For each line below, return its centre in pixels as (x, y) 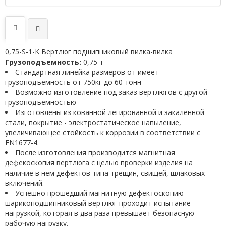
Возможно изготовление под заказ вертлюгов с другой (111, 92)
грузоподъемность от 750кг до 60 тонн (73, 82)
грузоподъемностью (41, 102)
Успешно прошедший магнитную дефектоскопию (99, 193)
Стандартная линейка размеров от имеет (87, 72)
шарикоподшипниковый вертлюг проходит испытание (98, 203)
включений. (24, 183)
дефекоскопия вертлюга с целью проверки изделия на (99, 163)
